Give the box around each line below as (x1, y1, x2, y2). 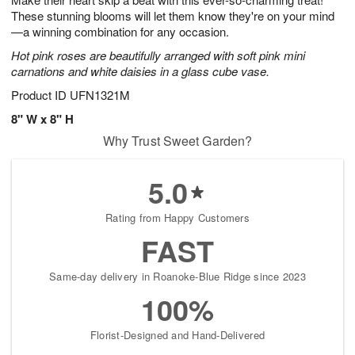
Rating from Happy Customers (105, 209, 250, 225)
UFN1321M (70, 86, 130, 103)
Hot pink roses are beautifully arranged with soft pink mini (11, 46, 305, 63)
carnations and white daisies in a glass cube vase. (11, 62, 269, 79)
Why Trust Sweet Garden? (102, 131, 253, 150)
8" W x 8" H (11, 109, 74, 128)
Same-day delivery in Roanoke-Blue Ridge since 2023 (49, 268, 306, 284)
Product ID (11, 86, 70, 103)
